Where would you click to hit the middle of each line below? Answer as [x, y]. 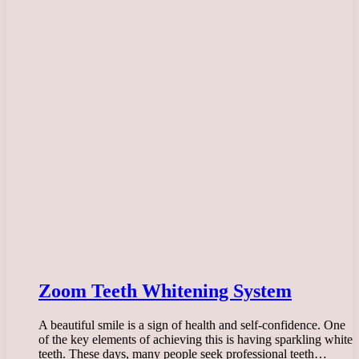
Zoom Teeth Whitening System [165, 290]
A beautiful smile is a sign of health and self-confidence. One [192, 325]
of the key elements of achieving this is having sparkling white [196, 339]
